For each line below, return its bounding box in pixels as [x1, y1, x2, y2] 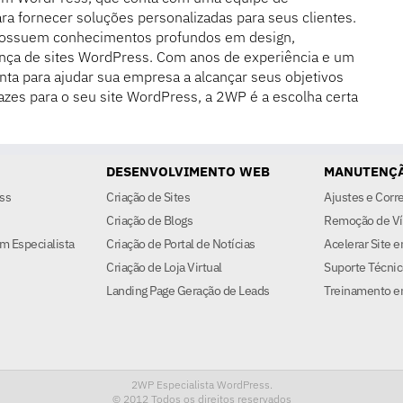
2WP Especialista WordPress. [130, 378, 273, 392]
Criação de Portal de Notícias [106, 236, 255, 253]
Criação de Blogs [106, 212, 193, 229]
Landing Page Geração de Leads [106, 282, 270, 300]
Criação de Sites [106, 189, 190, 206]
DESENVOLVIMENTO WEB [106, 163, 270, 181]
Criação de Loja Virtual [106, 259, 222, 276]
